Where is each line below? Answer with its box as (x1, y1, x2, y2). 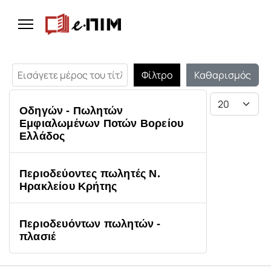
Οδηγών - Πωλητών (19, 105, 123, 117)
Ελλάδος (19, 130, 65, 142)
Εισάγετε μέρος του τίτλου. (8, 60, 132, 74)
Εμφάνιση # (206, 90, 264, 103)
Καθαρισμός (194, 68, 251, 82)
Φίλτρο (142, 68, 172, 82)
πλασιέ (19, 230, 56, 243)
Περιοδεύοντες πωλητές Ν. (19, 168, 160, 180)
